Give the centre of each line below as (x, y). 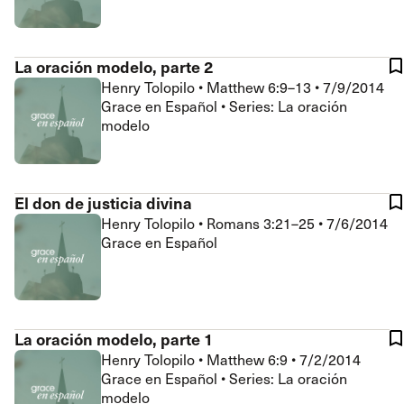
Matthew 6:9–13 (261, 87)
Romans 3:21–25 (262, 223)
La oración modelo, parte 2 (114, 66)
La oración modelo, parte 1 (114, 339)
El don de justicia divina (103, 202)
